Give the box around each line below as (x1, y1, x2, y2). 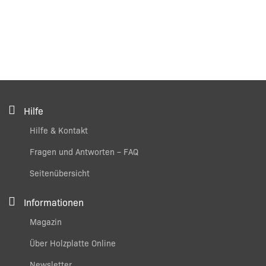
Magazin (30, 216, 62, 227)
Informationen (24, 196, 84, 209)
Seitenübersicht (30, 167, 90, 179)
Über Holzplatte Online (30, 237, 116, 249)
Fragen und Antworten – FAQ (30, 146, 138, 157)
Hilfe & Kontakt (30, 125, 88, 136)
